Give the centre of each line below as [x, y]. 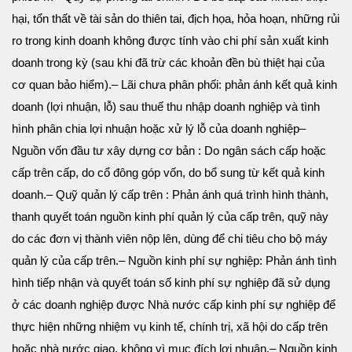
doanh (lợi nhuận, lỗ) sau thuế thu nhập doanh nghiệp [148, 107]
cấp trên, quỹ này [284, 217]
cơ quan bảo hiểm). [62, 85]
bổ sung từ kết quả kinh [264, 173]
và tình [302, 107]
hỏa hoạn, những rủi [288, 19]
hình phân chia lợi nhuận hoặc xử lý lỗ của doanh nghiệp [156, 129]
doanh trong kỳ [51, 63]
